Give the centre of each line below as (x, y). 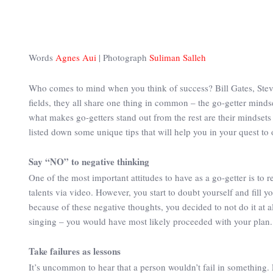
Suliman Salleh (178, 57)
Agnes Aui (76, 57)
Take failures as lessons (75, 251)
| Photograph (123, 57)
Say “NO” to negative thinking (89, 161)
